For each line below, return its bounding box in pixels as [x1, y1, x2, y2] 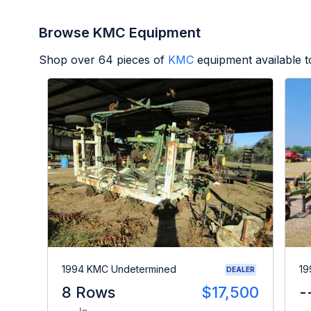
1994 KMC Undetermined [62, 263, 176, 276]
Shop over [39, 52, 99, 67]
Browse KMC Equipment [39, 24, 201, 41]
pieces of [113, 52, 165, 67]
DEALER [226, 264, 255, 274]
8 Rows [62, 283, 115, 301]
